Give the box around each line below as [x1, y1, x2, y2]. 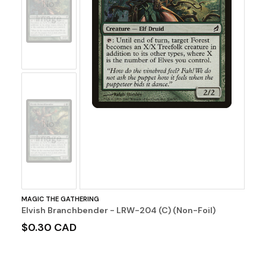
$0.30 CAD [21, 220, 77, 235]
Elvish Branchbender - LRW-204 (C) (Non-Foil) [21, 205, 216, 216]
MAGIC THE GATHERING [21, 195, 99, 204]
